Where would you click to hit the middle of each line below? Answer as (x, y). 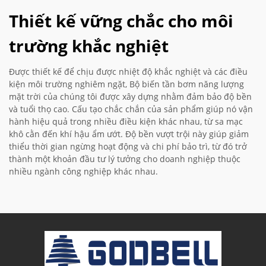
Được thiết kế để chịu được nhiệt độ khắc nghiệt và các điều (128, 72)
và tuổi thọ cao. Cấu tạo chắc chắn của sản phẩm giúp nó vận (131, 109)
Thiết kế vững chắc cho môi (121, 21)
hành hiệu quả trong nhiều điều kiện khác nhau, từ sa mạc (126, 122)
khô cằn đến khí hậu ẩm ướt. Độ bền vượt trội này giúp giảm (129, 134)
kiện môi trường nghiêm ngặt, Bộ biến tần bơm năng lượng (126, 84)
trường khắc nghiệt (89, 46)
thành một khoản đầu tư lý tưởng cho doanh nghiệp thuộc (125, 159)
